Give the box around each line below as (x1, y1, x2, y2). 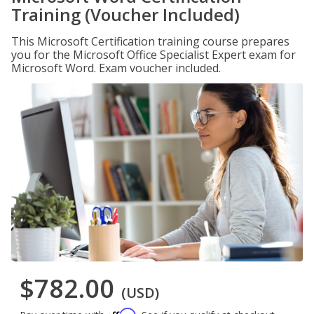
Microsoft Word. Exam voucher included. (11, 60, 221, 76)
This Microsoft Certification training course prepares (11, 34, 289, 49)
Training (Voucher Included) (11, 3, 240, 26)
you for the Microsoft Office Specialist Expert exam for (11, 47, 296, 62)
